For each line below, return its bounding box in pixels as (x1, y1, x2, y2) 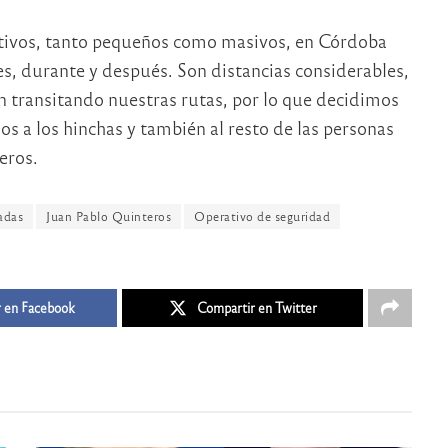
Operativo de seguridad (194, 208, 330, 225)
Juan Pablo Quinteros (46, 208, 171, 225)
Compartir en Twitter (196, 298, 317, 316)
